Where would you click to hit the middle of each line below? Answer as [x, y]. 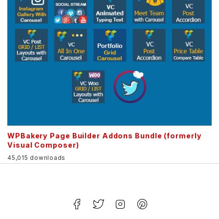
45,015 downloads [36, 157]
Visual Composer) [43, 145]
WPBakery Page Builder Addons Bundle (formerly [105, 136]
